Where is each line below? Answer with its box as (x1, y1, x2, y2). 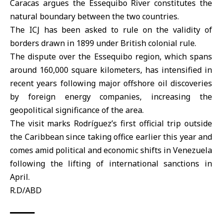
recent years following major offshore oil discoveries (10, 78, 212, 89)
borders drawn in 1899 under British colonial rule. (10, 38, 196, 49)
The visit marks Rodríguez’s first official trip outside (10, 118, 212, 129)
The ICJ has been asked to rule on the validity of (10, 24, 212, 35)
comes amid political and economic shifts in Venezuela (10, 145, 212, 156)
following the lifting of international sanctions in (10, 158, 212, 169)
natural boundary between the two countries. (10, 11, 179, 22)
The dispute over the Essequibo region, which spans (10, 51, 212, 62)
